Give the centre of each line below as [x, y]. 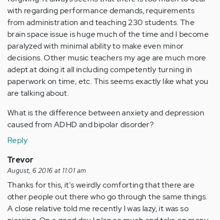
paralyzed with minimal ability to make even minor [96, 46]
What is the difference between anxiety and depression [106, 112]
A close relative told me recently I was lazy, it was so [98, 208]
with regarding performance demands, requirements [101, 10]
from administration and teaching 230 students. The [101, 22]
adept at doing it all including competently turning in [100, 69]
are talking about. [38, 93]
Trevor [21, 160]
